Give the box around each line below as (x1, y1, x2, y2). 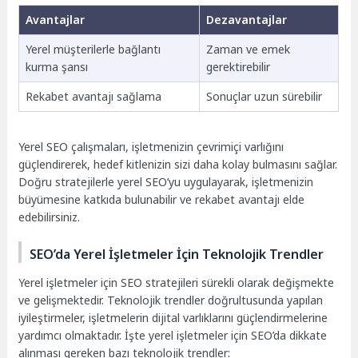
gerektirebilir (205, 59, 270, 75)
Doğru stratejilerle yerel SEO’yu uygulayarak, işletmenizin (18, 174, 314, 190)
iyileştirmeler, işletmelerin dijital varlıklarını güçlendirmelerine (18, 309, 328, 325)
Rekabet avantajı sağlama (25, 89, 161, 105)
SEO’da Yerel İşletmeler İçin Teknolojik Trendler (30, 245, 324, 263)
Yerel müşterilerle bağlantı (25, 42, 161, 58)
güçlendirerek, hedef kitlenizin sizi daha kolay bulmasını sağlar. (18, 157, 338, 173)
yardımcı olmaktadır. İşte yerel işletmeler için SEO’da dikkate (18, 327, 328, 343)
